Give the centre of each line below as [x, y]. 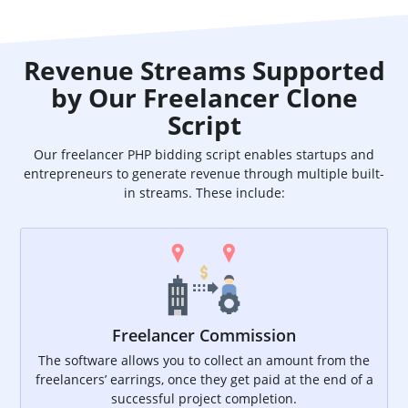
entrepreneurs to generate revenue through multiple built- [204, 174]
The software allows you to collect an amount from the [204, 361]
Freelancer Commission [204, 336]
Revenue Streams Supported [204, 71]
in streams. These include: [204, 193]
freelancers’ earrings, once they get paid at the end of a [204, 380]
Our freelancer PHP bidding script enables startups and [204, 155]
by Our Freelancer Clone [204, 98]
